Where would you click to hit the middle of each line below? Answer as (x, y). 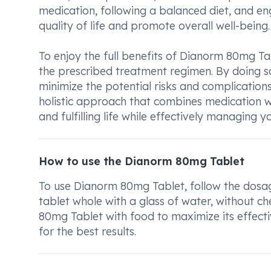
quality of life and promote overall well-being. (154, 25)
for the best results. (87, 231)
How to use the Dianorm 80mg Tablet (142, 161)
